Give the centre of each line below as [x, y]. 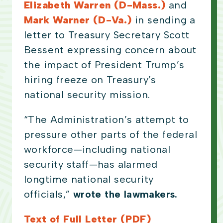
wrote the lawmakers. [125, 194]
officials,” [49, 194]
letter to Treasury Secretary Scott [107, 35]
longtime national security [89, 179]
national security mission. [89, 95]
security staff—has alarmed [91, 165]
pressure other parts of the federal [111, 135]
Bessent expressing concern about [110, 50]
